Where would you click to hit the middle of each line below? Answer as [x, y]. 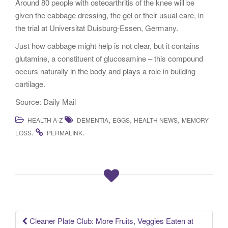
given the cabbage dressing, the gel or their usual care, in [109, 15]
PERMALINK [65, 133]
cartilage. [30, 84]
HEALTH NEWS [156, 120]
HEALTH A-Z [45, 120]
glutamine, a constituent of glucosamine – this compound [109, 58]
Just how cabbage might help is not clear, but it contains [107, 46]
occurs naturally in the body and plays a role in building [105, 71]
